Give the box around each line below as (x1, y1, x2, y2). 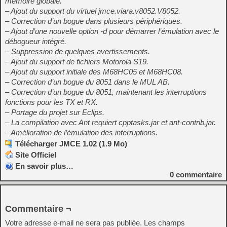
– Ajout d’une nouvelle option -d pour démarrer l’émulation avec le (5, 27, 219, 35)
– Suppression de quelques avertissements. (5, 47, 150, 56)
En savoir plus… (15, 162, 73, 170)
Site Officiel (15, 150, 56, 159)
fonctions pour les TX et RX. (5, 98, 98, 106)
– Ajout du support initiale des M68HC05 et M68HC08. (5, 67, 183, 76)
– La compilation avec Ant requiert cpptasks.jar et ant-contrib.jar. (5, 118, 216, 127)
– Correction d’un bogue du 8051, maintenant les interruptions (5, 88, 207, 96)
